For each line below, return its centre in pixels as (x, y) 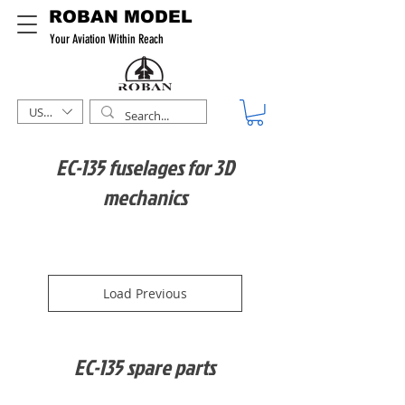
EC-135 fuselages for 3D (145, 167)
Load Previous (145, 293)
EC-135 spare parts (145, 367)
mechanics (145, 197)
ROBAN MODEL (121, 17)
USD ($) (48, 112)
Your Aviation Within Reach (107, 39)
